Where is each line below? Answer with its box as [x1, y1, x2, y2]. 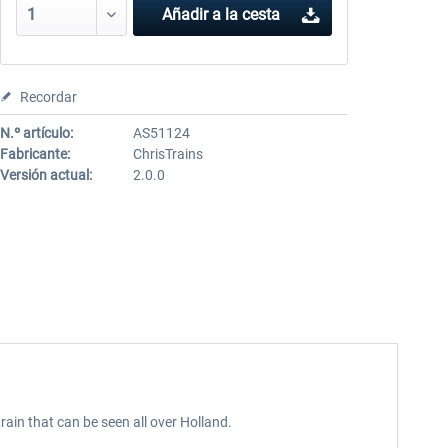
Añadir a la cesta [161, 5, 280, 24]
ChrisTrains [132, 146, 203, 162]
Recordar [19, 89, 77, 105]
